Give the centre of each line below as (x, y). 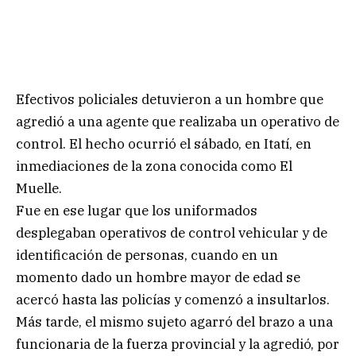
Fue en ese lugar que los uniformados (137, 210)
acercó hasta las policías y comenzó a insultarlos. (173, 299)
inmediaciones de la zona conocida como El (154, 166)
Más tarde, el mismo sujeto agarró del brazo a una (174, 321)
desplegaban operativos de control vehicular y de (172, 232)
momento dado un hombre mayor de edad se (158, 277)
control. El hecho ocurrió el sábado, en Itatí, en (164, 143)
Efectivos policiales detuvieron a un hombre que (170, 99)
